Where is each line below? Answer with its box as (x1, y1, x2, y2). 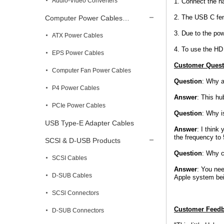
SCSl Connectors (52, 189, 99, 196)
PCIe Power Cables (52, 102, 105, 109)
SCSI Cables (52, 154, 87, 161)
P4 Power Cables (52, 84, 99, 91)
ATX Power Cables (52, 32, 103, 39)
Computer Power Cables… (45, 14, 129, 22)
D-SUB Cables (52, 172, 92, 179)
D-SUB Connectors (52, 207, 104, 214)
